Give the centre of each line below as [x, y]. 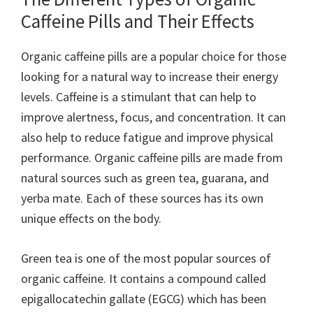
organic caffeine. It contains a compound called [144, 278]
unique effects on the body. [91, 218]
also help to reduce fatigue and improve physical [147, 137]
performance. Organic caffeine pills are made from [152, 158]
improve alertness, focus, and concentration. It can [153, 117]
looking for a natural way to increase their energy [150, 77]
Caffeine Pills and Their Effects [138, 21]
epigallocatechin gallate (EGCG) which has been [144, 299]
